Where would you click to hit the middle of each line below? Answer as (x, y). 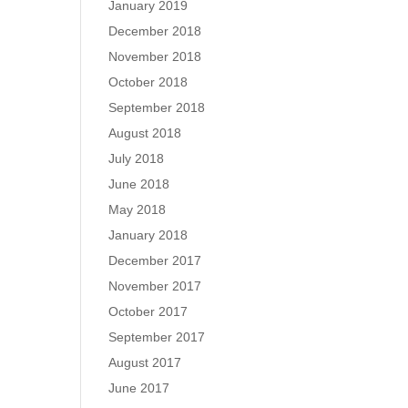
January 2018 (148, 235)
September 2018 (157, 107)
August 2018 (145, 133)
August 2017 (145, 362)
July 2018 (137, 158)
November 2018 (155, 56)
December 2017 (155, 260)
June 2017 (139, 388)
